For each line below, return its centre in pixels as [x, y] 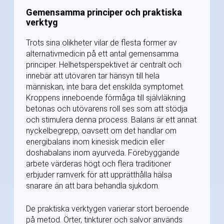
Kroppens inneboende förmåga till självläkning [106, 97]
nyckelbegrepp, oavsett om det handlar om [101, 130]
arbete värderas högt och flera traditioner [98, 163]
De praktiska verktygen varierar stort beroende [107, 208]
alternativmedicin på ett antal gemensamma [102, 53]
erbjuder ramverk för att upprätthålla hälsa [99, 174]
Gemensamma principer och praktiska [104, 12]
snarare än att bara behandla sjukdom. [93, 185]
